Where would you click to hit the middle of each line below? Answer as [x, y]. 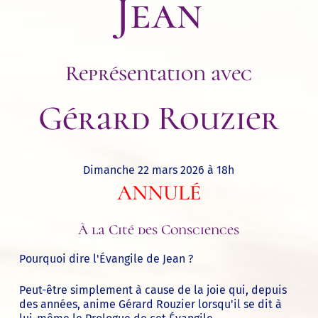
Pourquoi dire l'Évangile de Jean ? [106, 258]
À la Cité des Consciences [159, 230]
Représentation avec [159, 74]
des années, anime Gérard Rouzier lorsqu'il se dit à [150, 304]
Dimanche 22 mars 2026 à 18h [159, 170]
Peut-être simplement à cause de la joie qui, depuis [153, 290]
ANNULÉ [159, 192]
